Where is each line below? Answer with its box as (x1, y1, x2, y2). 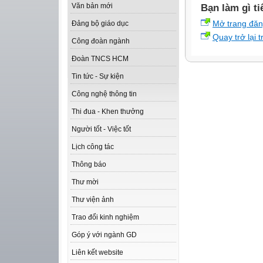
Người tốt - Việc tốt (72, 125, 131, 134)
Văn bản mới (72, 2, 113, 11)
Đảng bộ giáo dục (72, 19, 129, 28)
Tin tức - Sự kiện (72, 72, 124, 81)
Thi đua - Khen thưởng (72, 107, 144, 116)
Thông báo (72, 160, 106, 169)
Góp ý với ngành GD (72, 231, 137, 240)
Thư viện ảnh (72, 195, 114, 204)
